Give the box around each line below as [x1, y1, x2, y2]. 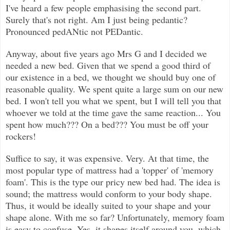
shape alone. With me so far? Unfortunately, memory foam [6, 210, 224, 223]
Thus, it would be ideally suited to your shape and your [6, 199, 210, 212]
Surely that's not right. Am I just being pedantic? [6, 13, 187, 26]
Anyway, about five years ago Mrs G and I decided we [6, 47, 207, 60]
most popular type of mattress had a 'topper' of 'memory [6, 163, 214, 176]
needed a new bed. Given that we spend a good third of [6, 59, 210, 71]
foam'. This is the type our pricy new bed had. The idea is [6, 175, 220, 188]
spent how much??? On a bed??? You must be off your [6, 118, 208, 130]
